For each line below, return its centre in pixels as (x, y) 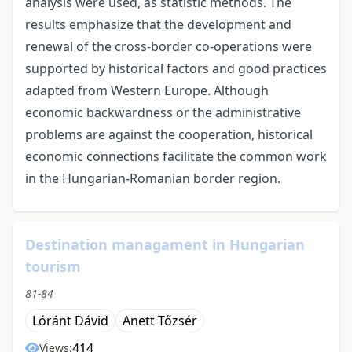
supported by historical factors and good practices (176, 69)
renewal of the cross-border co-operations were (169, 47)
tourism (53, 267)
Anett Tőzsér (160, 321)
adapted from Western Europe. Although (147, 91)
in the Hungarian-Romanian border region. (153, 179)
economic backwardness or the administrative (163, 113)
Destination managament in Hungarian (165, 245)
